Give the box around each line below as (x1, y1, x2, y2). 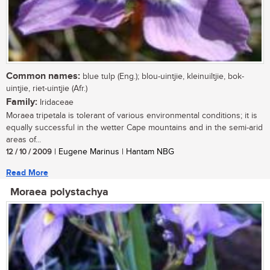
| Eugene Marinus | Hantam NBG (52, 147, 174, 157)
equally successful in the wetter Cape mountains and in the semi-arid (6, 123, 263, 133)
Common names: (6, 71, 80, 83)
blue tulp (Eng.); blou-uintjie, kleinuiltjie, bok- (80, 72, 244, 82)
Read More (6, 168, 48, 178)
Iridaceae (37, 98, 74, 108)
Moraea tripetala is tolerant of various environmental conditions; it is (6, 111, 257, 121)
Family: (6, 96, 37, 108)
